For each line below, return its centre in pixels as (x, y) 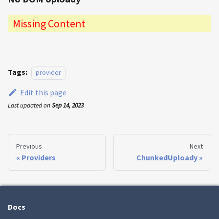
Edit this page (43, 93)
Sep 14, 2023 (68, 106)
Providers (39, 158)
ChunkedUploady (167, 158)
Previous (29, 146)
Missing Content (49, 24)
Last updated (25, 106)
